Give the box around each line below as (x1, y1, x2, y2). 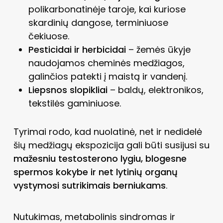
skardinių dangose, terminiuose (28, 16, 168, 29)
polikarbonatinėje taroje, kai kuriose (28, 2, 186, 15)
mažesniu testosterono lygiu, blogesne (13, 152, 187, 165)
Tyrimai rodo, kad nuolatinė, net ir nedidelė (13, 125, 202, 138)
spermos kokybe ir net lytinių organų (13, 165, 178, 178)
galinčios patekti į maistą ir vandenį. (28, 70, 187, 83)
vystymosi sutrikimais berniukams (13, 179, 166, 192)
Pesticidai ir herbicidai (28, 43, 126, 56)
